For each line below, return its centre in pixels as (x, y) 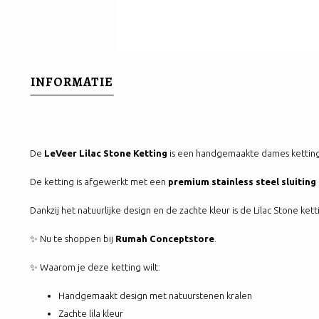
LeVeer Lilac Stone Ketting (106, 153)
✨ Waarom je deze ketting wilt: (95, 267)
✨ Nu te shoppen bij (73, 238)
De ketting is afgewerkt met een (99, 181)
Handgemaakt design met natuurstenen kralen (155, 295)
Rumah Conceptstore (165, 238)
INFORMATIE (72, 82)
